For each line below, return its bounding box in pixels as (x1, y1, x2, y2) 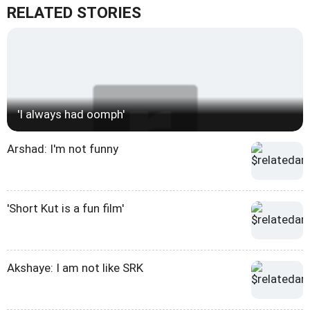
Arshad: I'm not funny (7, 142, 118, 156)
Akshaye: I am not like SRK (7, 261, 143, 275)
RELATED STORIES (7, 3, 141, 23)
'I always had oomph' (17, 107, 125, 122)
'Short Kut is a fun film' (7, 201, 124, 216)
